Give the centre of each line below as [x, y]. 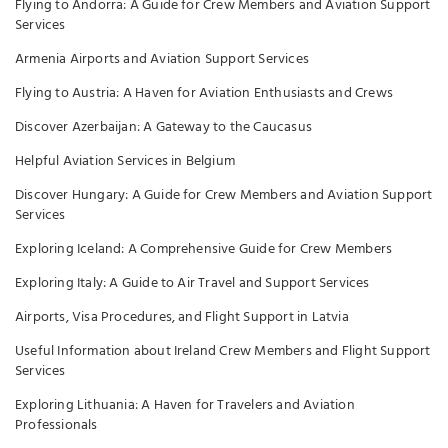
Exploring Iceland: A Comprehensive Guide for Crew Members [204, 249]
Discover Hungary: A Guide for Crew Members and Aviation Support [224, 195]
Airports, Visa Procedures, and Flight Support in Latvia [182, 317]
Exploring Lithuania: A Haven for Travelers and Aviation [185, 405]
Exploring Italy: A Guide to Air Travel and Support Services [192, 283]
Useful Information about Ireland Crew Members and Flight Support [223, 351]
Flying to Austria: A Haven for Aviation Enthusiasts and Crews [204, 93]
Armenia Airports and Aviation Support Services [162, 59]
